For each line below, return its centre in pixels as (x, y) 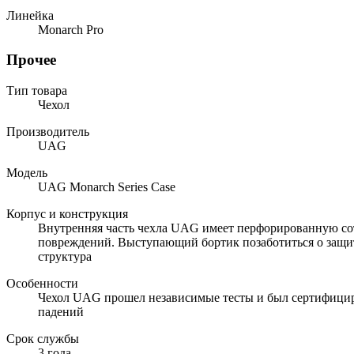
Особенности (42, 284)
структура (65, 257)
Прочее (31, 60)
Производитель (48, 132)
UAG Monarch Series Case (107, 187)
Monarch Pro (71, 29)
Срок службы (43, 339)
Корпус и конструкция (67, 214)
